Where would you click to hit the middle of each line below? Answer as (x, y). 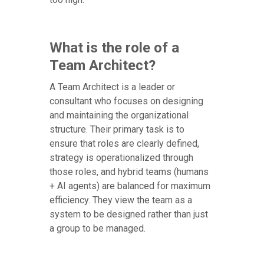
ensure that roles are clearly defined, (124, 144)
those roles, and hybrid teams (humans (129, 172)
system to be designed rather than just (129, 214)
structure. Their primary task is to (117, 130)
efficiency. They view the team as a (121, 200)
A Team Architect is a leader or (112, 87)
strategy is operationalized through (121, 158)
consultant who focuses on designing (126, 101)
